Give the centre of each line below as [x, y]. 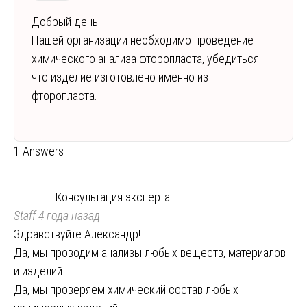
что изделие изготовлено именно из [120, 77]
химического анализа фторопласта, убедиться [145, 58]
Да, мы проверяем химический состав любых [126, 289]
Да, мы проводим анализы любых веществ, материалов [150, 252]
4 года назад [68, 215]
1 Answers [39, 151]
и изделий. [39, 271]
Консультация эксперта [112, 197]
